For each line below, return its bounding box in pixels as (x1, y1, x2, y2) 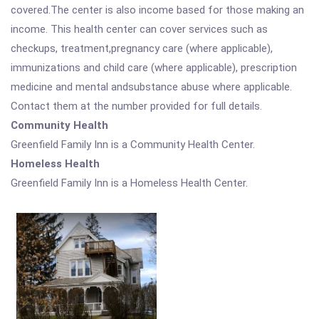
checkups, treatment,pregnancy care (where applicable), (11, 42, 273, 55)
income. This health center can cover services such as (11, 23, 268, 36)
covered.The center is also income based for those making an (11, 4, 304, 16)
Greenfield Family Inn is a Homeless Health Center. (11, 177, 248, 189)
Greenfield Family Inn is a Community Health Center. (11, 138, 255, 151)
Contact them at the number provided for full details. (11, 100, 262, 113)
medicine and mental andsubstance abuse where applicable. (11, 80, 292, 93)
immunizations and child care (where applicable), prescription (11, 61, 297, 74)
